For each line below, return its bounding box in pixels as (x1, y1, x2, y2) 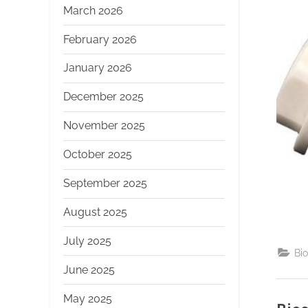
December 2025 (63, 90, 144, 104)
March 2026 (63, 3, 123, 17)
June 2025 (63, 263, 115, 276)
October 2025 (63, 148, 132, 162)
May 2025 (63, 291, 112, 305)
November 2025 (63, 119, 145, 133)
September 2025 (63, 177, 147, 190)
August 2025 (63, 205, 127, 219)
